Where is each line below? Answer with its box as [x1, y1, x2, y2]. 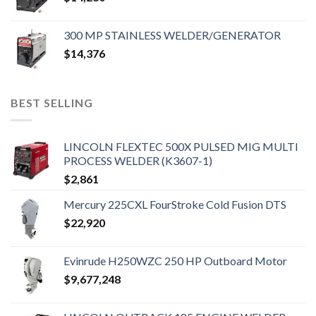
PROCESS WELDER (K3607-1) [63, 153, 212, 167]
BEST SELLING [11, 96, 93, 110]
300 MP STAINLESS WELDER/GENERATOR [63, 28, 281, 42]
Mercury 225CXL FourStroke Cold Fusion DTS [63, 197, 286, 211]
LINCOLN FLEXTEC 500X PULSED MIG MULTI [63, 139, 298, 153]
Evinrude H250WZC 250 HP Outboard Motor [63, 253, 287, 267]
